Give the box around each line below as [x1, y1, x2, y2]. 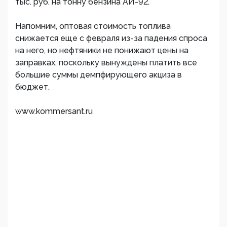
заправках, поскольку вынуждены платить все [15, 58, 197, 67]
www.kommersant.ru [15, 106, 93, 116]
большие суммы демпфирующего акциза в [15, 70, 182, 80]
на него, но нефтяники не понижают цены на [15, 46, 188, 55]
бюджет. [15, 82, 50, 92]
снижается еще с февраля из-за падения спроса [15, 33, 207, 43]
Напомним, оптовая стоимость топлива [15, 21, 171, 31]
